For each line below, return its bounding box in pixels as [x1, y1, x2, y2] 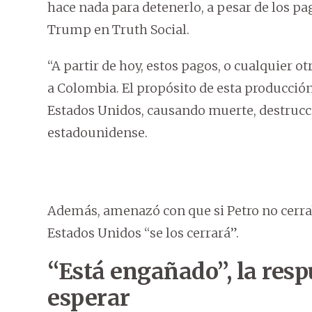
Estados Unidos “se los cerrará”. [47, 225, 239, 242]
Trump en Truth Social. [47, 22, 189, 38]
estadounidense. [47, 125, 148, 141]
